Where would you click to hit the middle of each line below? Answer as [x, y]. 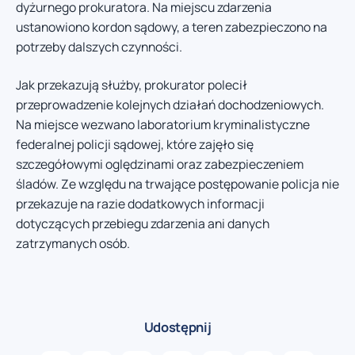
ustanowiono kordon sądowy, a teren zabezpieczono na [172, 27]
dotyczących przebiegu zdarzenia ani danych [143, 223]
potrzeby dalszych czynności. [99, 47]
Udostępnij [177, 327]
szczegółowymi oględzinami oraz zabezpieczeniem [160, 164]
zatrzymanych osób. [73, 243]
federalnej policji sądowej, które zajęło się [135, 144]
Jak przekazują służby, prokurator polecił [132, 84]
